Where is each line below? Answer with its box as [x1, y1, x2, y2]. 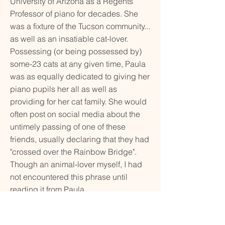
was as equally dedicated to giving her [10, 71, 150, 81]
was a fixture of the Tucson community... [10, 21, 150, 31]
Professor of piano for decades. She [10, 9, 138, 19]
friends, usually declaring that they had [10, 134, 149, 144]
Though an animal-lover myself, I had [10, 159, 142, 169]
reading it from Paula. [10, 184, 86, 194]
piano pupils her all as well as [10, 84, 117, 94]
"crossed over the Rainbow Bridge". [10, 147, 137, 157]
